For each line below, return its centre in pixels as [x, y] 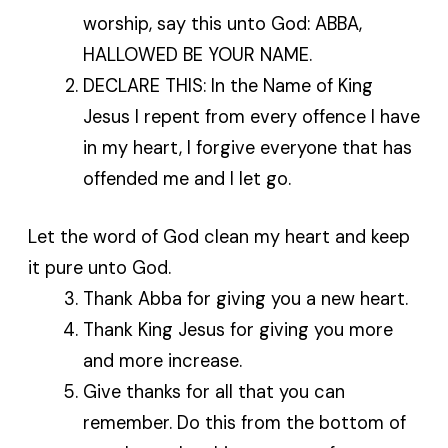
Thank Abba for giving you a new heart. [245, 299]
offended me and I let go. [186, 178]
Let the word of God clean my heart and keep [219, 237]
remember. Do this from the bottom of [244, 423]
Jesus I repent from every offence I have [251, 116]
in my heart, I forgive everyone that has [247, 147]
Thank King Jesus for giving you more [237, 330]
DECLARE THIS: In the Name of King [227, 85]
